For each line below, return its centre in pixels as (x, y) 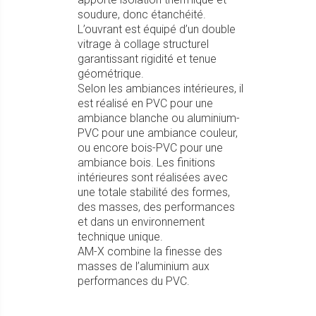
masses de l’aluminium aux (144, 266)
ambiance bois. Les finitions (146, 163)
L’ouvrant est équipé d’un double (157, 29)
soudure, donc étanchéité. (142, 14)
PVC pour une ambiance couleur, (158, 133)
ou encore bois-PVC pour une (150, 148)
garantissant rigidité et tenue (147, 59)
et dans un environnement (141, 222)
